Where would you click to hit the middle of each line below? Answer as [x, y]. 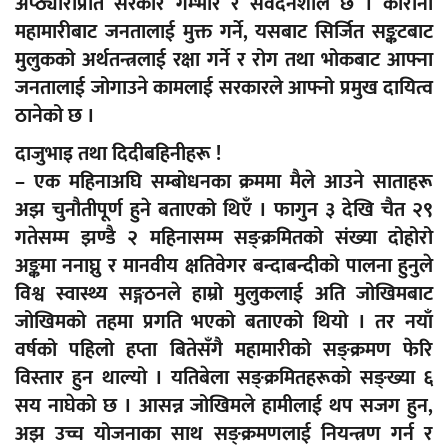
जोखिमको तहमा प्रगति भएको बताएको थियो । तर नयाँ [224, 322]
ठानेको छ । [55, 116]
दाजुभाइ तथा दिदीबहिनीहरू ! [118, 154]
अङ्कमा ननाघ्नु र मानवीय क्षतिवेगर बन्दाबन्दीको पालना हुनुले [224, 266]
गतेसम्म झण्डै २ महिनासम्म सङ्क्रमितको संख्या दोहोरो [224, 238]
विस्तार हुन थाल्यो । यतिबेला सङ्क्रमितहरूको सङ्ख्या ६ [224, 378]
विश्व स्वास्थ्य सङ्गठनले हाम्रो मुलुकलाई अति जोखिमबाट [224, 294]
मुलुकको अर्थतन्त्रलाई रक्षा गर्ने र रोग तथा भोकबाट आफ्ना [224, 60]
